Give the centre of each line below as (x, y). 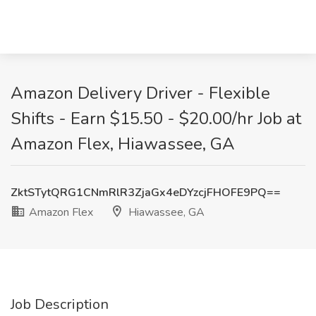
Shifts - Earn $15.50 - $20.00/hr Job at (156, 119)
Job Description (60, 304)
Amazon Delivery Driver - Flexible (140, 93)
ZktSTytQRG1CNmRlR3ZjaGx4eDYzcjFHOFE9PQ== (146, 193)
